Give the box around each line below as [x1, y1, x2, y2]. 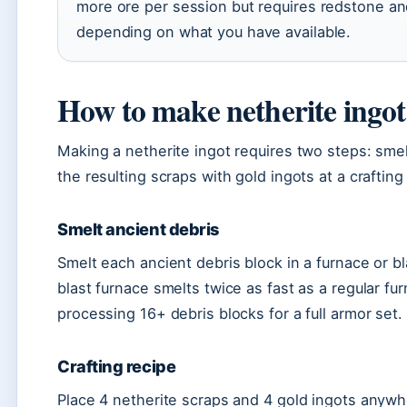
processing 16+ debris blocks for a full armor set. [57, 304, 402, 323]
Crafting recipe [57, 356, 176, 376]
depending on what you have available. [76, 23, 352, 41]
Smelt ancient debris [57, 219, 219, 239]
